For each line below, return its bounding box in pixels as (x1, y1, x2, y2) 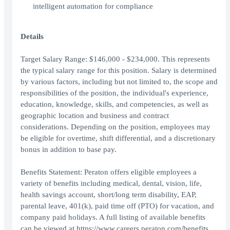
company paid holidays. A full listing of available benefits (21, 213, 205, 222)
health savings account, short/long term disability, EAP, (21, 190, 197, 199)
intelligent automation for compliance (33, 2, 153, 11)
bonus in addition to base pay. (21, 145, 117, 154)
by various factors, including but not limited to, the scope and (21, 78, 218, 86)
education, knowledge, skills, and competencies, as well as (21, 100, 208, 109)
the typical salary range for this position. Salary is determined (21, 66, 217, 75)
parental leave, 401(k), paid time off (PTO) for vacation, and (21, 202, 214, 210)
